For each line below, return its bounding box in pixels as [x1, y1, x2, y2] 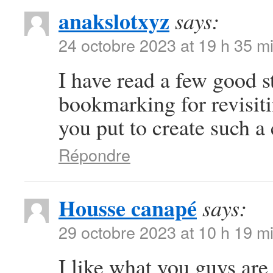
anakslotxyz [58, 5, 169, 37]
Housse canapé [58, 192, 197, 224]
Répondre [58, 143, 130, 166]
